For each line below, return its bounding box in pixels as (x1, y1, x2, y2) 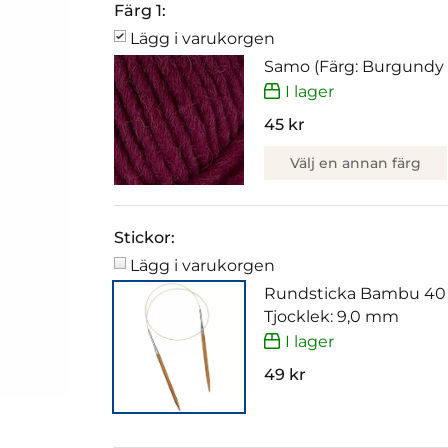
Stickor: (114, 228, 175, 248)
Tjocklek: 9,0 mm (264, 307, 399, 327)
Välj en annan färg (290, 153, 421, 172)
